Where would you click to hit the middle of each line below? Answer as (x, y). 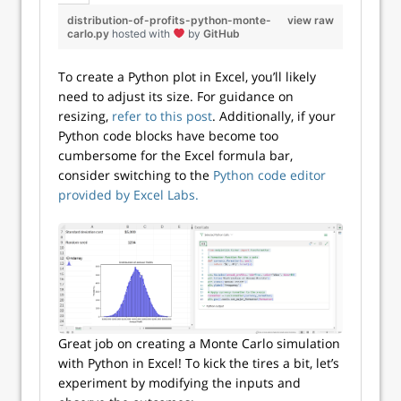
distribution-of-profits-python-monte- (169, 20)
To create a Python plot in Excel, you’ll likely (187, 76)
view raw (311, 20)
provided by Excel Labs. (128, 194)
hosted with (142, 33)
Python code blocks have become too (168, 135)
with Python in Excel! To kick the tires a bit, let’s (199, 363)
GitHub (221, 33)
